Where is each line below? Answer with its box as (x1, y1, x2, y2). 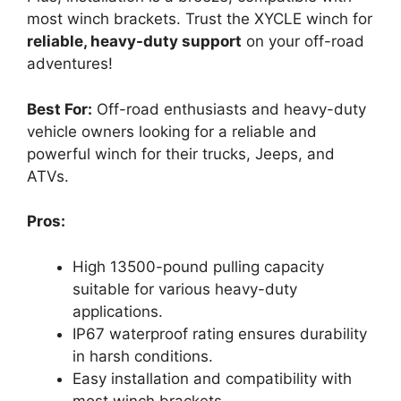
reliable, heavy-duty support (27, 32, 242, 50)
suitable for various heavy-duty (73, 279, 297, 298)
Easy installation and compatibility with (73, 369, 352, 388)
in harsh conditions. (73, 346, 213, 365)
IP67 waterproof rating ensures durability (73, 324, 367, 343)
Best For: (27, 99, 92, 118)
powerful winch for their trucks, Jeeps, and (27, 144, 335, 163)
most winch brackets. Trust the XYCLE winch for (27, 10, 372, 28)
